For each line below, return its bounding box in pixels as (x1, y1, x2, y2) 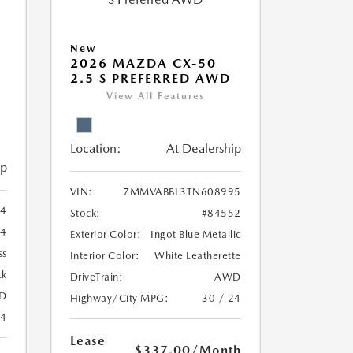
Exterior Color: (69, 229, 141, 240)
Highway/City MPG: (69, 292, 169, 304)
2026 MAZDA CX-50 (69, 56, 217, 71)
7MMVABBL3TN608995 (123, 186, 241, 198)
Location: (69, 141, 121, 156)
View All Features (106, 91, 205, 102)
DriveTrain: (69, 271, 123, 283)
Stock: (69, 207, 101, 219)
